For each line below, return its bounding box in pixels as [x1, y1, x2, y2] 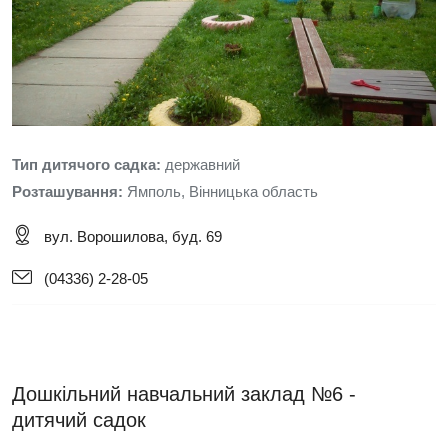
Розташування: [12, 183, 127, 200]
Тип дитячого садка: [12, 156, 165, 173]
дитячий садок [12, 409, 146, 431]
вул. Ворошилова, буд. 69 [40, 228, 222, 246]
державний [165, 156, 240, 173]
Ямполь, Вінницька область [127, 183, 318, 200]
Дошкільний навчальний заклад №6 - [12, 383, 356, 405]
